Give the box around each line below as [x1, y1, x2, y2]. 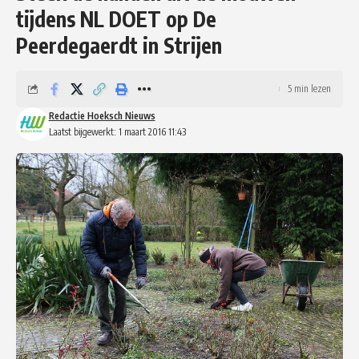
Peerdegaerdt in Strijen [16, 31, 222, 58]
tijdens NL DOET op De [16, 5, 216, 32]
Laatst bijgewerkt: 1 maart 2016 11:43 [48, 125, 186, 138]
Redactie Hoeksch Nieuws [48, 109, 155, 122]
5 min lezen [288, 82, 331, 95]
